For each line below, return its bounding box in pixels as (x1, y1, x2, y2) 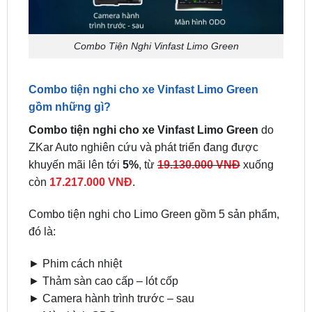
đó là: (28, 189, 56, 201)
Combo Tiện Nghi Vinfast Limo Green (73, 4, 239, 16)
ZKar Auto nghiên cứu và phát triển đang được (28, 104, 258, 117)
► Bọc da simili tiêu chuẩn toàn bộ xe (28, 290, 214, 303)
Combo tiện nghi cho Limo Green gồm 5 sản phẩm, (28, 171, 279, 184)
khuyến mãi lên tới (28, 122, 123, 134)
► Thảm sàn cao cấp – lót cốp (28, 238, 178, 251)
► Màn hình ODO (28, 273, 116, 286)
